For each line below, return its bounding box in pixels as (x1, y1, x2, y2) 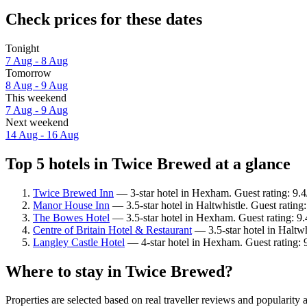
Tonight (5, 42, 39, 54)
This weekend (5, 91, 66, 103)
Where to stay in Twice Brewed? (5, 262, 233, 280)
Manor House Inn (33, 199, 110, 211)
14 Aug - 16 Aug (5, 128, 79, 140)
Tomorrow (5, 66, 51, 79)
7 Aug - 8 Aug (5, 54, 68, 66)
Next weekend (5, 116, 69, 128)
